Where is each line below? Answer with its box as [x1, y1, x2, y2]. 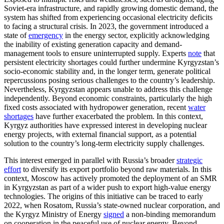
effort [4, 164, 21, 173]
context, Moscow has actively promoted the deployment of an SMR [4, 173, 217, 182]
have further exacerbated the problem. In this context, [33, 111, 203, 120]
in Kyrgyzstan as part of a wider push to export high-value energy [4, 182, 211, 191]
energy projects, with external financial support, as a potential [4, 129, 196, 138]
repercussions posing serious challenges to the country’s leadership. [4, 75, 215, 84]
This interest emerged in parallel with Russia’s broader [4, 155, 176, 164]
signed [103, 209, 124, 218]
